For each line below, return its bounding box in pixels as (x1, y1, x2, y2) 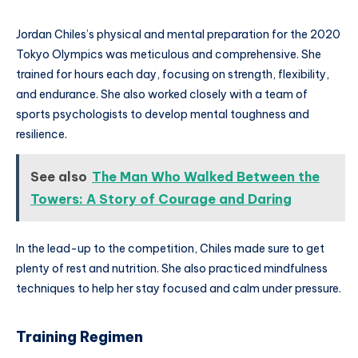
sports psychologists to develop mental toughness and (16, 106, 309, 121)
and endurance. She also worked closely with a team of (16, 86, 308, 101)
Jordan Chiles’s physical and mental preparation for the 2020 (16, 26, 340, 42)
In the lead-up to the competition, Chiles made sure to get (16, 241, 324, 257)
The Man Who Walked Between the (92, 169, 320, 185)
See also (30, 169, 87, 185)
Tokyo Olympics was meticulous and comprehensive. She (16, 46, 321, 62)
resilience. (16, 126, 67, 141)
